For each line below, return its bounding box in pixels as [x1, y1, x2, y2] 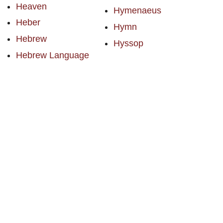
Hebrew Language [16, 50, 89, 60]
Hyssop [113, 38, 143, 48]
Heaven [16, 1, 47, 11]
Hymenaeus [113, 5, 161, 16]
